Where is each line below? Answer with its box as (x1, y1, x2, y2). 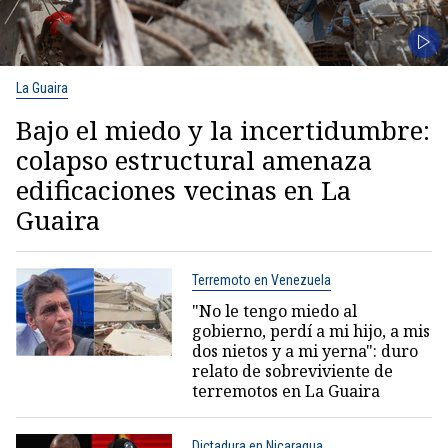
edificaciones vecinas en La (16, 171, 351, 208)
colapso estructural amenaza (16, 141, 372, 178)
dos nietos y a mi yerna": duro (191, 339, 418, 362)
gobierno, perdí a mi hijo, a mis (191, 319, 430, 342)
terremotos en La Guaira (191, 379, 380, 402)
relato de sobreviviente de (191, 359, 393, 382)
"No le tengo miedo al (191, 299, 357, 322)
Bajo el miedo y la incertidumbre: (16, 111, 430, 148)
